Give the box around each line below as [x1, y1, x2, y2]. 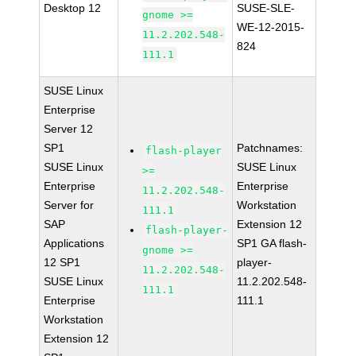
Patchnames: [237, 141, 304, 154]
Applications [44, 237, 105, 250]
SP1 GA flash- [237, 237, 308, 250]
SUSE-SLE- [237, 2, 296, 14]
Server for [44, 199, 95, 211]
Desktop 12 [44, 2, 102, 14]
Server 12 [44, 122, 94, 135]
